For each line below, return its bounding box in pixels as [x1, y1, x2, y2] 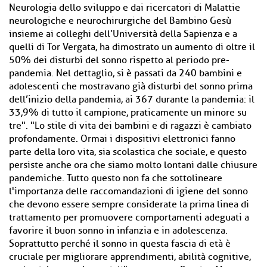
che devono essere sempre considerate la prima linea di [9, 198, 249, 210]
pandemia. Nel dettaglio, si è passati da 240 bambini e [9, 67, 242, 79]
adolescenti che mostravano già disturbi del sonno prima [9, 80, 253, 92]
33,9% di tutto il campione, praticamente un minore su [9, 107, 247, 119]
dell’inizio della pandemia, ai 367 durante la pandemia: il [9, 94, 254, 105]
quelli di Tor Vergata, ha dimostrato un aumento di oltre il [9, 41, 255, 53]
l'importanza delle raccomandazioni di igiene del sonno [9, 185, 248, 197]
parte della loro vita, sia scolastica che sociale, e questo [9, 146, 247, 158]
